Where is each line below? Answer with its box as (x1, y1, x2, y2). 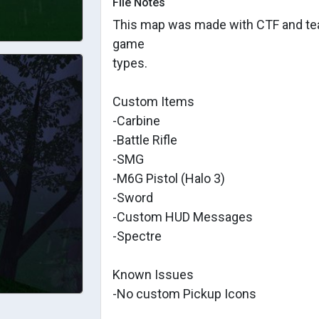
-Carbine (113, 113, 160, 128)
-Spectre (113, 229, 162, 244)
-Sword (113, 190, 153, 205)
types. (113, 56, 147, 70)
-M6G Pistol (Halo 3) (113, 171, 225, 186)
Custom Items (113, 94, 194, 109)
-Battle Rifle (113, 132, 177, 147)
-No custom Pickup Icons (113, 286, 256, 301)
